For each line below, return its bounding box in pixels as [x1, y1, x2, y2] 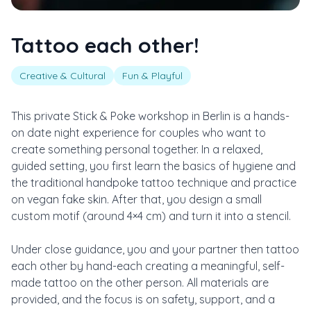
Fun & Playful [122, 69, 183, 82]
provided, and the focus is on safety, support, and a [11, 292, 275, 306]
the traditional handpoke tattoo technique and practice [11, 175, 296, 190]
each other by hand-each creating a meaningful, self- [11, 258, 285, 273]
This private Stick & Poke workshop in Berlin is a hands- [11, 108, 289, 123]
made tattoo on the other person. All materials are [11, 275, 269, 289]
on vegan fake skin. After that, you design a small [11, 192, 262, 206]
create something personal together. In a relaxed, [11, 142, 262, 156]
